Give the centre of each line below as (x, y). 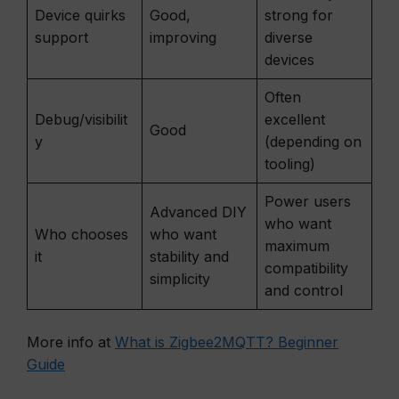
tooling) (290, 164)
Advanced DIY (198, 212)
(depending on (313, 142)
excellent (295, 119)
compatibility (306, 268)
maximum (297, 246)
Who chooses (81, 234)
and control (304, 290)
